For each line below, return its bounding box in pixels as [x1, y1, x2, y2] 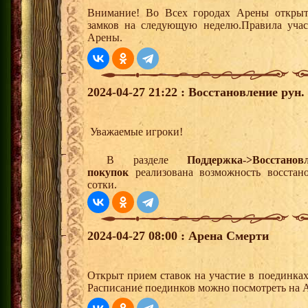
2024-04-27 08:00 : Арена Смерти [87, 229, 269, 243]
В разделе [87, 154, 188, 166]
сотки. [87, 179, 117, 191]
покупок [87, 166, 129, 179]
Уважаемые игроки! [87, 126, 183, 138]
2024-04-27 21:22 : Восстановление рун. [87, 85, 305, 100]
